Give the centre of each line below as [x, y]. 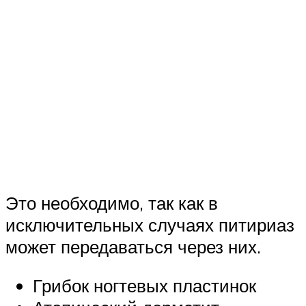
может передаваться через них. [133, 246]
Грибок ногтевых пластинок [144, 286]
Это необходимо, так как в [112, 203]
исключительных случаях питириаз [150, 224]
